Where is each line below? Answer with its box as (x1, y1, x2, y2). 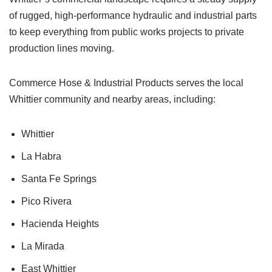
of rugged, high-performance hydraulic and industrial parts (9, 10, 257, 21)
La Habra (21, 151, 61, 161)
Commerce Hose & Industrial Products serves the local (9, 78, 243, 88)
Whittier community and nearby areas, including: (9, 94, 216, 104)
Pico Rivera (21, 196, 72, 206)
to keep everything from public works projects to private (9, 27, 244, 37)
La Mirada (21, 241, 64, 251)
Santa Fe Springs (21, 174, 97, 184)
